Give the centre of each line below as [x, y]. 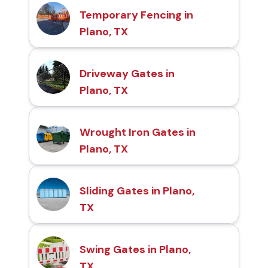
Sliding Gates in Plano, [137, 191]
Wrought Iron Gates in [138, 133]
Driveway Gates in [127, 74]
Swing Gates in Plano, [135, 250]
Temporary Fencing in [136, 15]
